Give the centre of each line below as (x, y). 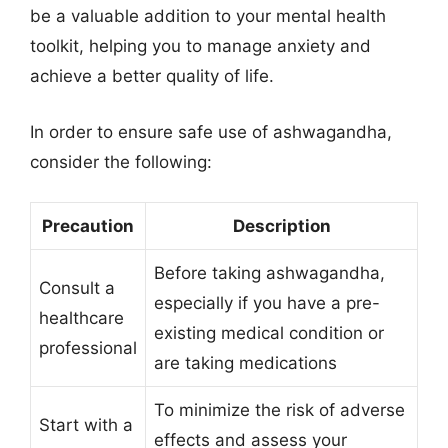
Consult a (77, 288)
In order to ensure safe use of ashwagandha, (211, 131)
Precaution (88, 226)
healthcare (81, 318)
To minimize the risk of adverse (279, 410)
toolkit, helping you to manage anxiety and (200, 46)
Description (281, 226)
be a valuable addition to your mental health (208, 16)
